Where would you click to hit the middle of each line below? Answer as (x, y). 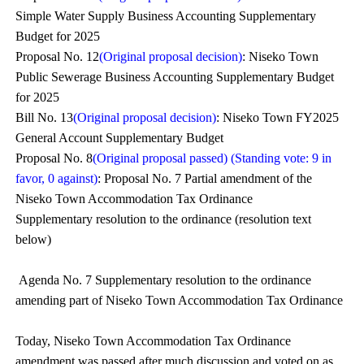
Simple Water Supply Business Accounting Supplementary (166, 16)
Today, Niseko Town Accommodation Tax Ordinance (154, 341)
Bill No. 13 (45, 117)
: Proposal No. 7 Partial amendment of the (205, 178)
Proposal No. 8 (54, 158)
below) (34, 239)
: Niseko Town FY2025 (278, 117)
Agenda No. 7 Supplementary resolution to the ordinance (165, 280)
